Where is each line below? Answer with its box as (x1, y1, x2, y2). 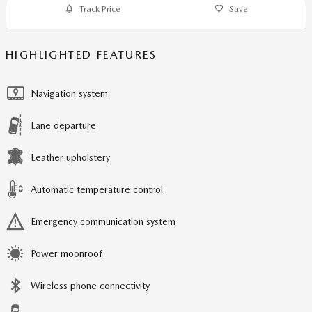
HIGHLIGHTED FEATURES (6, 48, 157, 62)
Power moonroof (31, 248, 102, 260)
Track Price (79, 3, 120, 15)
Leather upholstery (31, 152, 110, 164)
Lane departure (31, 120, 96, 132)
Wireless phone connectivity (31, 280, 150, 292)
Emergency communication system (31, 216, 175, 228)
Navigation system (31, 88, 108, 100)
